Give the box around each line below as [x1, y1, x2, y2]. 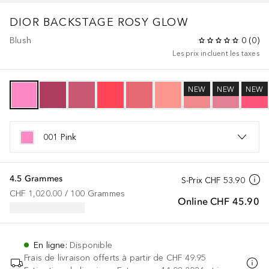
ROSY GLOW [118, 15, 189, 29]
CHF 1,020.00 [10, 188, 62, 199]
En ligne [34, 240, 65, 250]
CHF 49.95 [166, 252, 207, 263]
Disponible [70, 240, 112, 250]
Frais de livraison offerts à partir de [24, 252, 164, 263]
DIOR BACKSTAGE [10, 15, 114, 29]
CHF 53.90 [205, 175, 245, 186]
